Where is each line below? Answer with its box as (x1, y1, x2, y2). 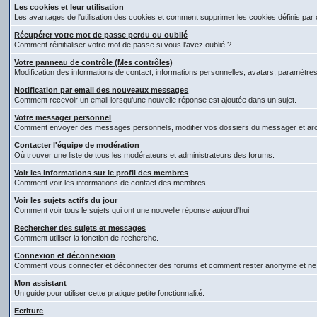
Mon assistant (14, 279, 67, 287)
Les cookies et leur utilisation (14, 3, 125, 11)
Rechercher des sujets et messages (14, 224, 146, 232)
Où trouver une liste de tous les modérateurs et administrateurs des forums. (14, 151, 275, 159)
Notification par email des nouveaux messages (14, 86, 189, 94)
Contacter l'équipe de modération (14, 141, 140, 149)
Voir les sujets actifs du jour (14, 196, 118, 204)
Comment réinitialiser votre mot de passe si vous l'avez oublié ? (14, 40, 232, 49)
